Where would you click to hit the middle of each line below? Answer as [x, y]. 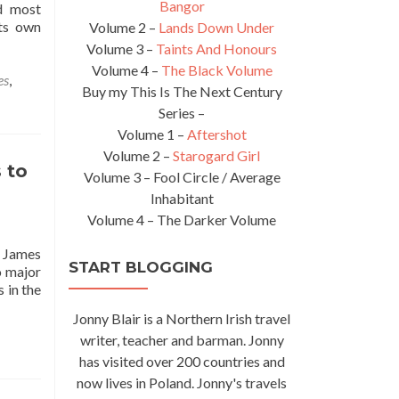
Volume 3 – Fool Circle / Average [182, 177]
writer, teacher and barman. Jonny [182, 340]
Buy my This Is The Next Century [182, 91]
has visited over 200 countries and [182, 361]
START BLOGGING [141, 267]
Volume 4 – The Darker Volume [182, 220]
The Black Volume [216, 70]
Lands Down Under [216, 27]
